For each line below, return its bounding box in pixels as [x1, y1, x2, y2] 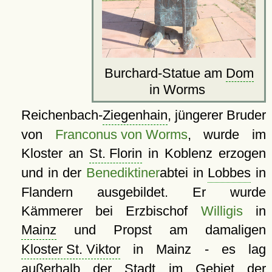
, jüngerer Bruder [167, 107, 266, 123]
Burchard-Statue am [104, 66, 226, 81]
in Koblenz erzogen [141, 146, 267, 161]
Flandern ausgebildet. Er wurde [21, 185, 266, 200]
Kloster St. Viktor [21, 242, 120, 257]
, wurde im [187, 127, 267, 143]
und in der [21, 165, 86, 181]
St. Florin [89, 146, 142, 161]
